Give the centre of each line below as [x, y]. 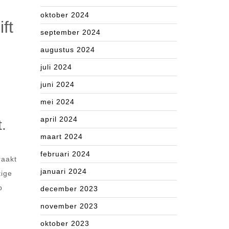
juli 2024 [56, 67]
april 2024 [59, 119]
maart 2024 [62, 136]
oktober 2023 [65, 223]
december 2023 [69, 189]
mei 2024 [58, 102]
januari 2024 [64, 171]
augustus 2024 [68, 50]
